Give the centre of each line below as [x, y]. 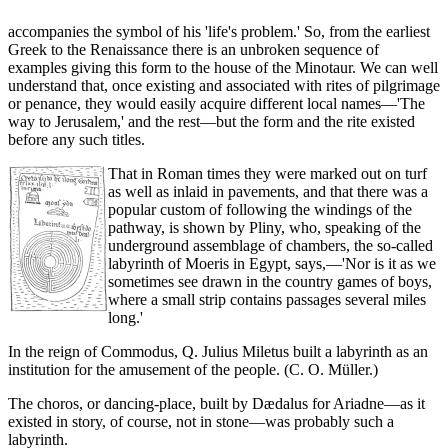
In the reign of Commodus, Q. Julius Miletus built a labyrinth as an [218, 352]
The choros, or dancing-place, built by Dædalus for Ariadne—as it [216, 404]
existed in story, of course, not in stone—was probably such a [201, 422]
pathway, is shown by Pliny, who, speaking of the [264, 228]
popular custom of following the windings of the [260, 210]
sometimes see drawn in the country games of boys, [270, 282]
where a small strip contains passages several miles [267, 300]
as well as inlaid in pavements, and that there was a [268, 192]
